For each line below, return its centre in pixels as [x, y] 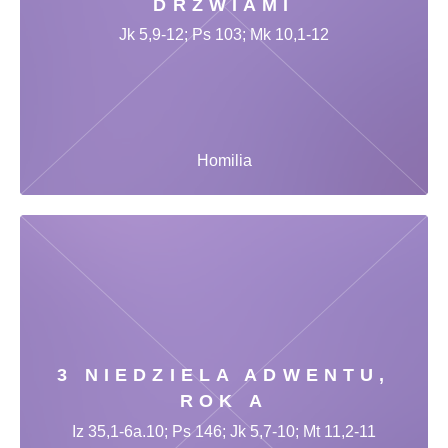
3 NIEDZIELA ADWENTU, [224, 375]
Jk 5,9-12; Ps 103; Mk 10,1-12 [224, 35]
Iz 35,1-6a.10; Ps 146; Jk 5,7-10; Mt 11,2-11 [224, 431]
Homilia [224, 161]
